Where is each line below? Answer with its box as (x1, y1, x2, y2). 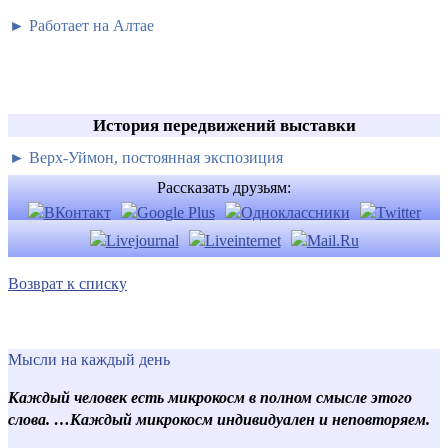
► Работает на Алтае (9, 16, 154, 34)
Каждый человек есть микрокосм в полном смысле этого (8, 388, 412, 406)
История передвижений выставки (92, 115, 356, 135)
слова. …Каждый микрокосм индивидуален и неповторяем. (8, 410, 430, 428)
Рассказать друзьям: (157, 178, 291, 196)
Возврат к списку (8, 274, 127, 292)
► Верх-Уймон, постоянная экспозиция (9, 148, 283, 166)
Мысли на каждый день (8, 350, 170, 368)
